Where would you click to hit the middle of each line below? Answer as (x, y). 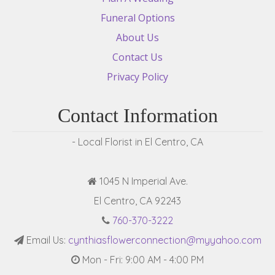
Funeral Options (137, 17)
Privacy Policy (137, 76)
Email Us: (46, 240)
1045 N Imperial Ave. (142, 181)
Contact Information (137, 116)
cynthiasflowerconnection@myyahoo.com (165, 240)
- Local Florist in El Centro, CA (137, 142)
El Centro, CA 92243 (137, 201)
